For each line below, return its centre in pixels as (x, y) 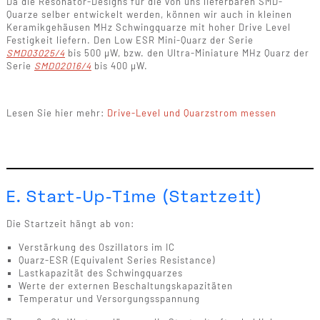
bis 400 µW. (119, 65)
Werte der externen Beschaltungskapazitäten (125, 285)
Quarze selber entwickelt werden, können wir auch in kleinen (149, 14)
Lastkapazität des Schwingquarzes (100, 272)
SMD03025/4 (35, 52)
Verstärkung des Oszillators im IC (96, 247)
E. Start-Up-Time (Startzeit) (134, 197)
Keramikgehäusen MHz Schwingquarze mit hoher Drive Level (148, 27)
